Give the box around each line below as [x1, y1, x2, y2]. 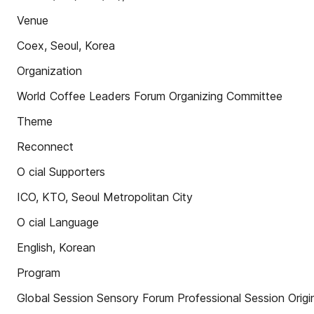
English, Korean [17, 240, 95, 254]
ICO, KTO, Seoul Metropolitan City [17, 190, 193, 204]
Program [17, 266, 60, 280]
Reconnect [17, 139, 74, 153]
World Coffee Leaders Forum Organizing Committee [17, 89, 282, 103]
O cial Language [17, 215, 99, 229]
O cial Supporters [17, 165, 105, 179]
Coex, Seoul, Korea [17, 39, 115, 53]
